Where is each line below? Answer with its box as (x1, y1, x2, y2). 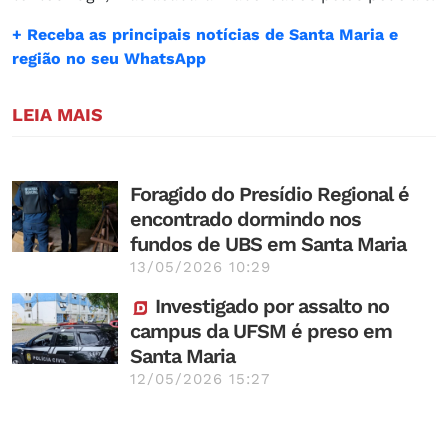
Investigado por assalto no (150, 293, 389, 318)
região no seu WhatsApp (12, 48, 206, 68)
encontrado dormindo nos (130, 206, 361, 231)
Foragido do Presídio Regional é (130, 181, 409, 206)
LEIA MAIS (12, 103, 103, 125)
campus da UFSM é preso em (130, 318, 392, 343)
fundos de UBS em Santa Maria (130, 231, 406, 256)
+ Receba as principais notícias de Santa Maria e (12, 24, 398, 44)
